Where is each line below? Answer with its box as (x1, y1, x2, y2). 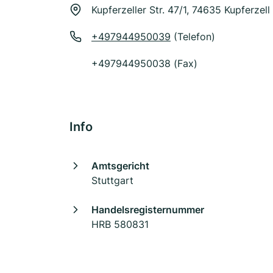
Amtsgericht (91, 160, 149, 172)
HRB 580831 (91, 218, 149, 230)
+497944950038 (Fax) (91, 57, 197, 69)
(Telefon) (171, 30, 215, 43)
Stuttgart (91, 174, 133, 186)
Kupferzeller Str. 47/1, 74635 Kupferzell (91, 4, 270, 16)
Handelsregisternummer (91, 204, 204, 216)
